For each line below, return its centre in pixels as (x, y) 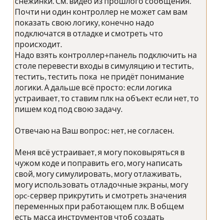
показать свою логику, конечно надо (84, 23)
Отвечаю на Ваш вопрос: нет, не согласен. (94, 131)
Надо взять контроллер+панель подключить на (106, 55)
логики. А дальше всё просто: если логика (93, 87)
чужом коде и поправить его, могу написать (99, 163)
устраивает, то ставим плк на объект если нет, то (107, 98)
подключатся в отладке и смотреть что (89, 33)
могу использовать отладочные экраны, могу (101, 185)
